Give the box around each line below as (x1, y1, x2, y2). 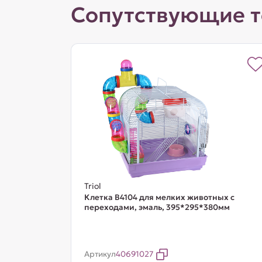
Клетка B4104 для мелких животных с (84, 192, 235, 202)
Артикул (84, 249, 116, 259)
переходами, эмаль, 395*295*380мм (84, 202, 230, 212)
